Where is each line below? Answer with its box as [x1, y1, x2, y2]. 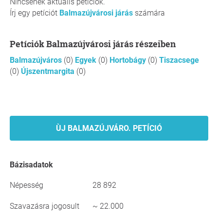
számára [133, 8, 165, 18]
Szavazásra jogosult [10, 201, 79, 211]
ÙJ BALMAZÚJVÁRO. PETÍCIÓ [56, 124, 162, 133]
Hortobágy [109, 55, 148, 65]
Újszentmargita [21, 67, 76, 76]
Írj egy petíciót [10, 8, 59, 18]
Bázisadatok [15, 160, 53, 169]
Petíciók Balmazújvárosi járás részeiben [16, 38, 176, 50]
